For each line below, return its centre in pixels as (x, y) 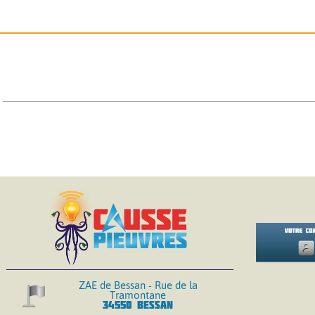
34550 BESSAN (138, 305)
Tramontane (138, 295)
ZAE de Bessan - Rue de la (138, 285)
